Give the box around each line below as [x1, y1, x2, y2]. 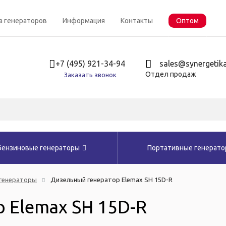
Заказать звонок [64, 71, 117, 79]
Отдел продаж [145, 70, 197, 79]
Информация [63, 17, 105, 25]
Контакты [121, 17, 153, 25]
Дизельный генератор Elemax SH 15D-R [50, 176, 173, 184]
